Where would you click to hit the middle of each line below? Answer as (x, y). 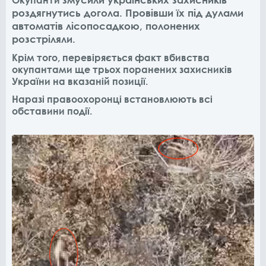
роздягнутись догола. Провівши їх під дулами (128, 13)
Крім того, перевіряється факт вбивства (111, 58)
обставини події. (52, 111)
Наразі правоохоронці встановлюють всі (112, 99)
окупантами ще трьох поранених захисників (122, 69)
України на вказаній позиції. (80, 81)
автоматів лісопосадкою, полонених (106, 26)
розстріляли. (44, 39)
